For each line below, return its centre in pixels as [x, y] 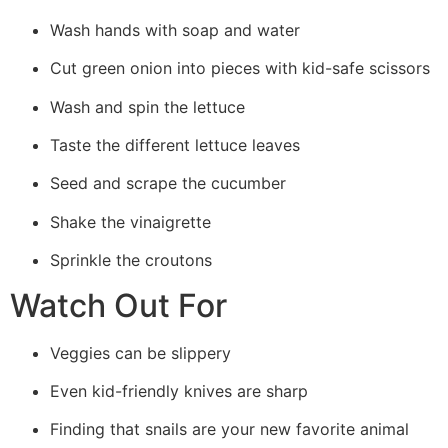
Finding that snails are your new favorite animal [229, 429]
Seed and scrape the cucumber [168, 183]
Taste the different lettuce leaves [175, 144]
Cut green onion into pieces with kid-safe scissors [240, 68]
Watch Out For [118, 305]
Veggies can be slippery [140, 352]
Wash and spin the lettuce [147, 106]
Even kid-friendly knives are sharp [179, 390]
